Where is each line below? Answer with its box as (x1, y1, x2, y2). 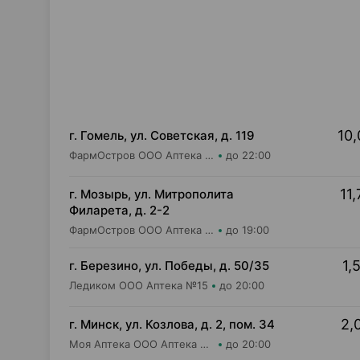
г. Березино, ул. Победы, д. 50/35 (69, 258, 269, 273)
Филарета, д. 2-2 (69, 202, 170, 218)
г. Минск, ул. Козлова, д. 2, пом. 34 (69, 317, 275, 332)
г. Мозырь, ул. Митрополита (69, 186, 234, 202)
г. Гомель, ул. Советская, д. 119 (69, 128, 255, 143)
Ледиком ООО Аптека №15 (69, 279, 208, 292)
